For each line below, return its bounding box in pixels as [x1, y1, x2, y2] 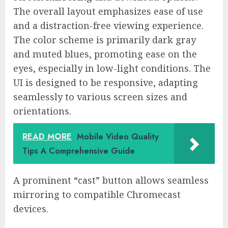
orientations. [13, 105, 71, 118]
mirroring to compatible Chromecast [13, 188, 181, 201]
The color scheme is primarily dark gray [13, 34, 196, 46]
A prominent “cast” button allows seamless [13, 174, 209, 187]
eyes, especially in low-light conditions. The [13, 62, 211, 75]
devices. [13, 203, 48, 215]
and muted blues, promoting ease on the [13, 48, 197, 61]
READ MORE [22, 131, 72, 143]
